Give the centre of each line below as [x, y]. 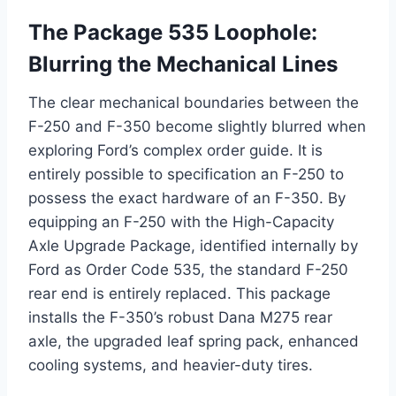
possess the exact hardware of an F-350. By [187, 198]
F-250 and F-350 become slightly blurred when [197, 126]
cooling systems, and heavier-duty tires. [171, 365]
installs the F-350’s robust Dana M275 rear [180, 317]
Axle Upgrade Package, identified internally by [193, 245]
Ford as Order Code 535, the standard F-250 [188, 269]
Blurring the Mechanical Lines [183, 64]
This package [281, 293]
